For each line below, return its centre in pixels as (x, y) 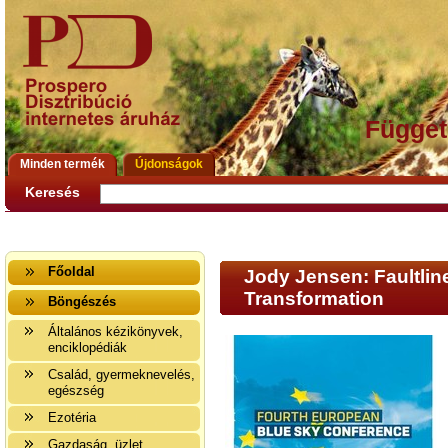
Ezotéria (72, 417)
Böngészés (82, 301)
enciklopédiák (87, 347)
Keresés (52, 192)
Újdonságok (169, 164)
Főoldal (71, 271)
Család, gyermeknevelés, (121, 374)
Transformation (314, 298)
